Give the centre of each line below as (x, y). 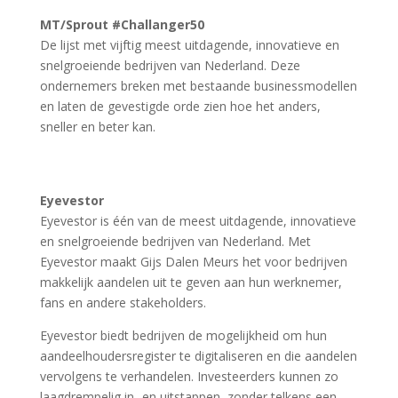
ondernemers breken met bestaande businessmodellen (198, 86)
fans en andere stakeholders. (124, 303)
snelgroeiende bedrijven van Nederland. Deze (170, 66)
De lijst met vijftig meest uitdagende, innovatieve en (189, 45)
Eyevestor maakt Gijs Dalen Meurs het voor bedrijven (193, 262)
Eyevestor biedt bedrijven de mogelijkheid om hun (183, 336)
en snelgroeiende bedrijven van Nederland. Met (175, 242)
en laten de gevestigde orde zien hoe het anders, (180, 107)
